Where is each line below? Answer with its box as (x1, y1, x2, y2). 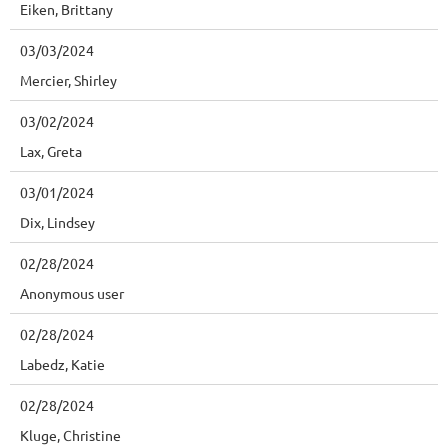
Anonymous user (20, 284, 124, 303)
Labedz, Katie (20, 355, 105, 374)
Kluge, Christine (20, 426, 121, 445)
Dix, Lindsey (20, 213, 95, 232)
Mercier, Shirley (20, 71, 117, 90)
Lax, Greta (20, 142, 82, 161)
